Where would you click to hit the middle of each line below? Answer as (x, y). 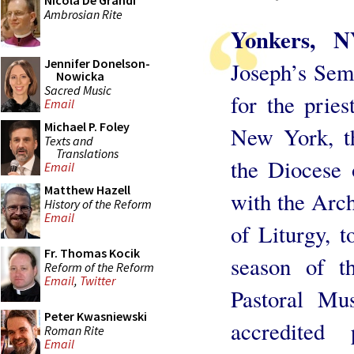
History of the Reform (98, 203)
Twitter (98, 281)
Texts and (69, 140)
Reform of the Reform (99, 267)
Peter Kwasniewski (96, 316)
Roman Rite (74, 330)
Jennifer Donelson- (97, 63)
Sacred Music (78, 90)
